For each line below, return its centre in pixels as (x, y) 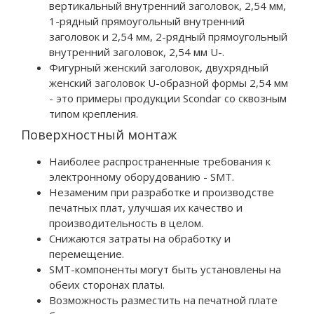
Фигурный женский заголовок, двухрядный (159, 67)
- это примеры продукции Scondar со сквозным (168, 98)
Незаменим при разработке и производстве (162, 192)
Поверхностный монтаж (99, 134)
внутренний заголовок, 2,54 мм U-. (137, 52)
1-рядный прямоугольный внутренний (147, 21)
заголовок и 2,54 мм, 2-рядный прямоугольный (168, 36)
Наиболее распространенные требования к (160, 161)
